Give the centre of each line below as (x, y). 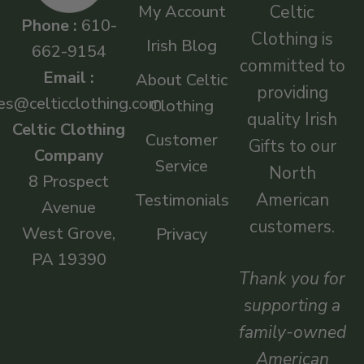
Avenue (69, 207)
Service (182, 166)
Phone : (51, 25)
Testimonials (182, 200)
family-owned (292, 332)
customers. (292, 226)
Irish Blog (182, 45)
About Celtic (182, 80)
